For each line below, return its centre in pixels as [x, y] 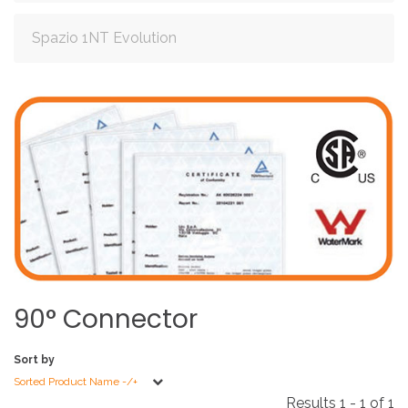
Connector [130, 320]
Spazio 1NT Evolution [104, 38]
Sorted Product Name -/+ [76, 382]
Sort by [34, 360]
